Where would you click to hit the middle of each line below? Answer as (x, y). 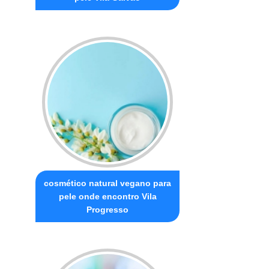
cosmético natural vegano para (108, 183)
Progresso (108, 209)
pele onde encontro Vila (107, 196)
